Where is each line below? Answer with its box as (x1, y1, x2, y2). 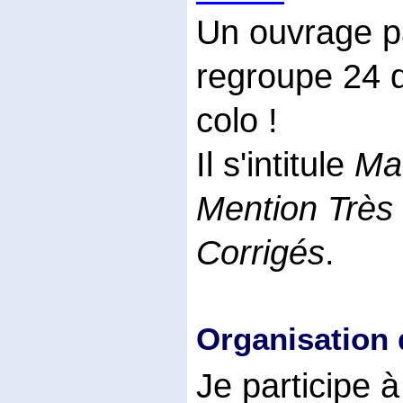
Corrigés (196, 233, 325, 272)
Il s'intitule (196, 145, 354, 184)
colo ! (196, 101, 278, 139)
